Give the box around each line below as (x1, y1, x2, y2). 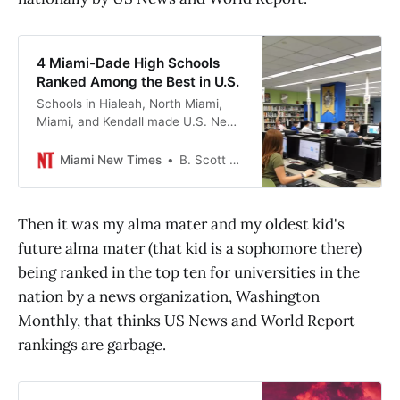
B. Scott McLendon (179, 153, 229, 167)
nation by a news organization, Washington (18, 286, 320, 306)
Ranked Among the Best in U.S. (36, 72, 239, 90)
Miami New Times (59, 152, 162, 167)
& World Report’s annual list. (36, 132, 196, 146)
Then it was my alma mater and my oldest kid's (18, 213, 345, 234)
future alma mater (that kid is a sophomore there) (18, 237, 362, 258)
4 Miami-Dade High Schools (36, 54, 220, 71)
